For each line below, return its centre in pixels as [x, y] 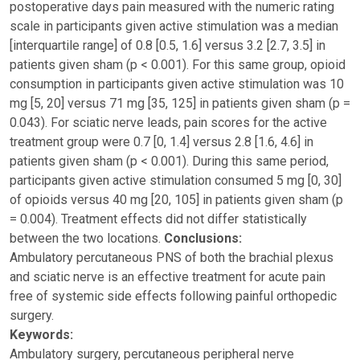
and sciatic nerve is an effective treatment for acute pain [168, 277]
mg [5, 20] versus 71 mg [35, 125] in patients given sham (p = [180, 103]
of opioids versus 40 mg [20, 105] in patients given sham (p [176, 200]
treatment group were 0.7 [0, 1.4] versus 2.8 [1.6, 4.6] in [162, 142]
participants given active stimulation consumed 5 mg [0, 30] [176, 180]
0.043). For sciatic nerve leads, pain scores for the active [168, 123]
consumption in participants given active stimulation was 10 [177, 84]
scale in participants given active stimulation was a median [174, 26]
